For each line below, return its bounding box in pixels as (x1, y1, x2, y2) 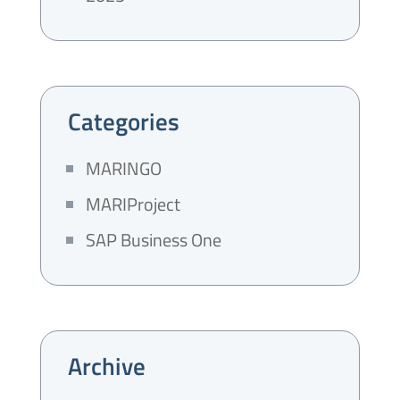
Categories (67, 103, 179, 139)
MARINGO (85, 154, 162, 182)
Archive (67, 347, 146, 384)
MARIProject (85, 190, 180, 218)
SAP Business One (85, 226, 221, 254)
